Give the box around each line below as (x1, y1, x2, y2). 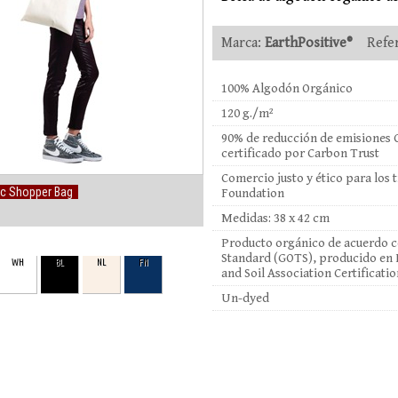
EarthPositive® (265, 35, 353, 52)
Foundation (221, 186, 284, 202)
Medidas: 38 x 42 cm (221, 211, 330, 227)
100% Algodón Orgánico (221, 81, 353, 97)
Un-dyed (221, 291, 269, 306)
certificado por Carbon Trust (221, 146, 379, 162)
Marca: (221, 35, 265, 52)
